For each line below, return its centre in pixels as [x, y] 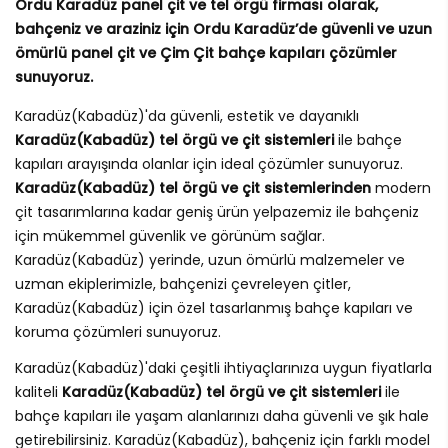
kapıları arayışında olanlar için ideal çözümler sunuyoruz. [209, 164]
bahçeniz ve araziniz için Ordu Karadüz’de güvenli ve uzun [223, 29]
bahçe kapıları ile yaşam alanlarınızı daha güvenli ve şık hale [222, 416]
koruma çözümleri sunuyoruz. [118, 332]
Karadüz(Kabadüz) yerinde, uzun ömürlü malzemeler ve [210, 260]
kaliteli [38, 392]
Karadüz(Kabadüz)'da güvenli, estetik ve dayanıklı [187, 116]
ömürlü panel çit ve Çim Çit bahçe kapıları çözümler [206, 53]
